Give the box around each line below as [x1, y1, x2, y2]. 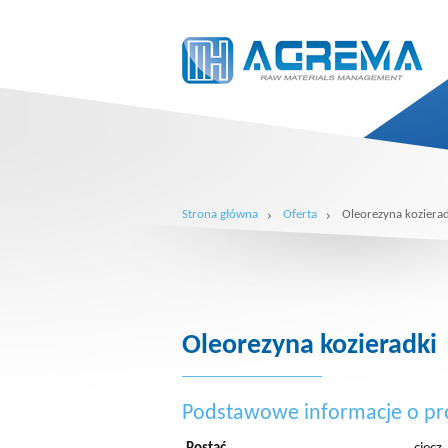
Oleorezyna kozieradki [182, 332, 437, 360]
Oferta [283, 208, 317, 221]
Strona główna [182, 208, 258, 221]
